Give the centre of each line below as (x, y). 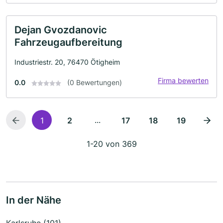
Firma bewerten (183, 80)
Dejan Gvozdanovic (61, 30)
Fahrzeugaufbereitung (68, 42)
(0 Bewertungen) (95, 82)
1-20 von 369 (111, 144)
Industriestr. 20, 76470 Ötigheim (67, 62)
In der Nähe (34, 200)
